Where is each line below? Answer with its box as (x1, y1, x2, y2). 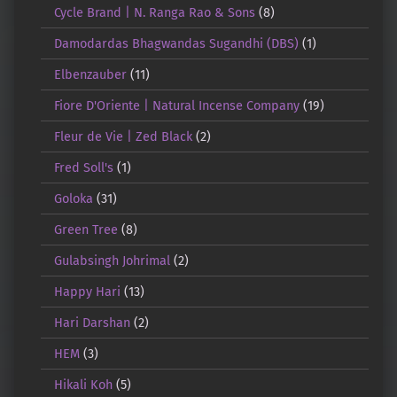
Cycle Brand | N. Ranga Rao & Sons (53, 4, 255, 20)
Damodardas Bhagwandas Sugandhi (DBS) (53, 35, 299, 51)
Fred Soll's (53, 159, 113, 175)
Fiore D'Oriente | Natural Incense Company (53, 97, 300, 113)
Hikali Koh (53, 376, 113, 393)
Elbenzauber (53, 66, 127, 82)
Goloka (53, 190, 93, 206)
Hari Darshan (53, 314, 130, 331)
